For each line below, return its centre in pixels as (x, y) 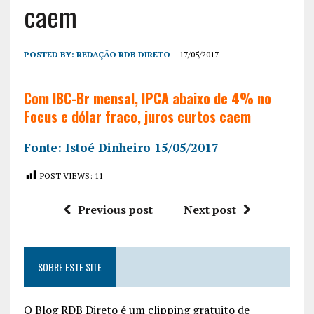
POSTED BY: (50, 54)
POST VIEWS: (66, 175)
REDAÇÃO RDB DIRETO (123, 54)
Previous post (115, 209)
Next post (210, 209)
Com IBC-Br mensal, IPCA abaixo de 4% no (147, 98)
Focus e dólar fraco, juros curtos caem (137, 116)
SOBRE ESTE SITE (69, 266)
